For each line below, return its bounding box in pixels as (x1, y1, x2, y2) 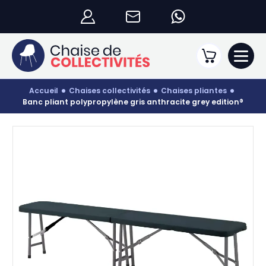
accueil (34, 85, 58, 96)
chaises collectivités (74, 85, 150, 96)
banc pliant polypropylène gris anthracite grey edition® (27, 97, 243, 107)
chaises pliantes (166, 85, 227, 96)
